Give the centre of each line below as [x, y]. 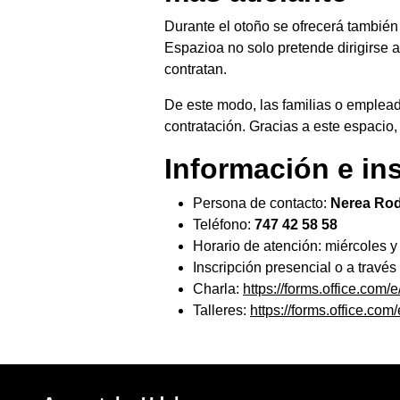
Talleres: [221, 311]
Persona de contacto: [262, 204]
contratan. [196, 70]
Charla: [218, 289]
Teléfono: [224, 225]
